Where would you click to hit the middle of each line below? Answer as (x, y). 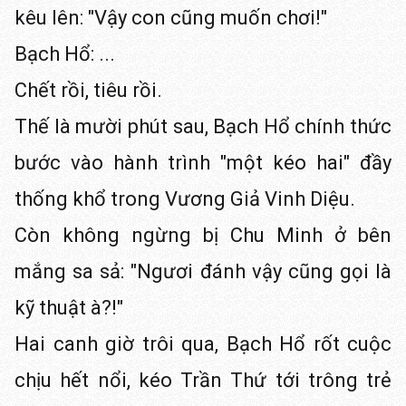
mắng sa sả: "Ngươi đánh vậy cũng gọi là (203, 271)
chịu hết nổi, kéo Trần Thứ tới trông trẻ (203, 380)
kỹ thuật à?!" (69, 308)
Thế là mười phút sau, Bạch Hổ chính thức (203, 126)
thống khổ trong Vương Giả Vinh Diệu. (185, 199)
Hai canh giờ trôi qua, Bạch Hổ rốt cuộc (203, 344)
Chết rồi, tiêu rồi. (88, 90)
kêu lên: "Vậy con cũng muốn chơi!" (171, 18)
